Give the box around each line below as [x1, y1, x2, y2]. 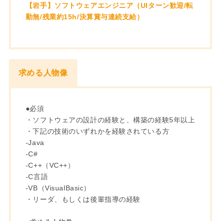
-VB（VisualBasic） [25, 184, 91, 192]
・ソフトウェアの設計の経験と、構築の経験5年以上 [25, 115, 195, 124]
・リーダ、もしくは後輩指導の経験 [25, 195, 141, 203]
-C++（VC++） [25, 161, 75, 169]
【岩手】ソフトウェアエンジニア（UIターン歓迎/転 [25, 1, 193, 9]
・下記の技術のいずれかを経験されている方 [25, 127, 170, 135]
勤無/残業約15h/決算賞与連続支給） [25, 12, 144, 21]
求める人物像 [18, 68, 68, 77]
